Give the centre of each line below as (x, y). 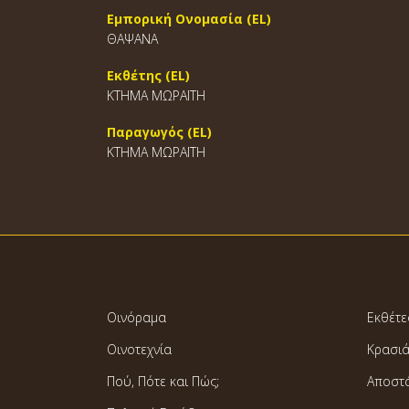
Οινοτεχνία (139, 349)
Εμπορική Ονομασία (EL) (189, 19)
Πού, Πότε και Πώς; (163, 381)
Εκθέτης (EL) (148, 75)
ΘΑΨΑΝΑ (132, 39)
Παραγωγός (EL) (159, 132)
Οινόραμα (136, 317)
